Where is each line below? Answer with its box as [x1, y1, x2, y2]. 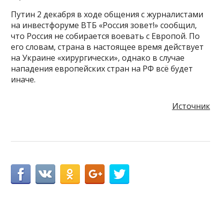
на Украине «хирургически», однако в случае [11, 52, 185, 63]
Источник [172, 100, 210, 111]
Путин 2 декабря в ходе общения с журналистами [11, 8, 204, 20]
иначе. [11, 74, 36, 85]
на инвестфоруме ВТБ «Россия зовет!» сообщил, [11, 19, 197, 31]
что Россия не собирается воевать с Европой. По [11, 30, 200, 41]
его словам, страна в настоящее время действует [11, 41, 204, 52]
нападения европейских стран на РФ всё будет [11, 63, 193, 74]
